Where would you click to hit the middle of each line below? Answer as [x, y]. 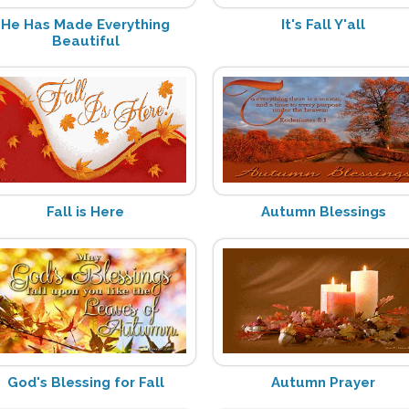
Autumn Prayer [324, 382]
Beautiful [85, 41]
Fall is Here [86, 211]
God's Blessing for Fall [85, 382]
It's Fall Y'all [324, 24]
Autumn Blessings [323, 211]
